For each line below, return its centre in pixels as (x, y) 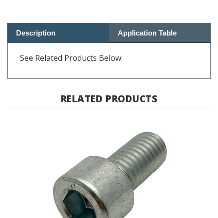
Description (36, 19)
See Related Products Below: (71, 44)
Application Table (147, 19)
